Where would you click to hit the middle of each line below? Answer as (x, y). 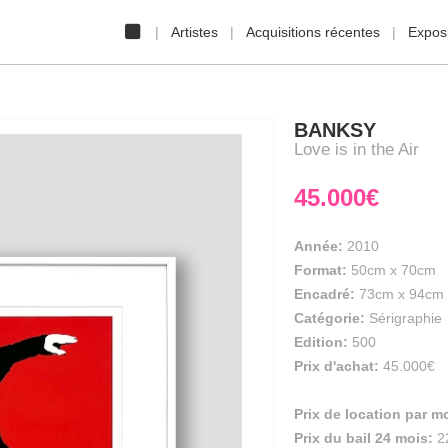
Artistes (194, 32)
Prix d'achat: (336, 366)
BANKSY (335, 130)
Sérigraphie (405, 318)
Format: (322, 270)
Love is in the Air (356, 149)
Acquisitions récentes (313, 32)
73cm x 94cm (401, 294)
